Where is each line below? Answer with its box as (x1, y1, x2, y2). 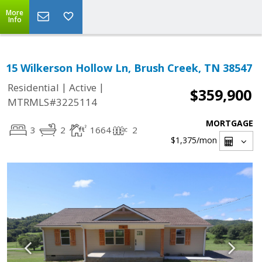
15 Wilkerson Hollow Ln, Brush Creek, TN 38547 (6, 61, 252, 75)
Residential (8, 81, 59, 95)
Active (69, 81, 96, 95)
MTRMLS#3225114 (8, 95, 97, 109)
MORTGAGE (206, 118, 253, 129)
